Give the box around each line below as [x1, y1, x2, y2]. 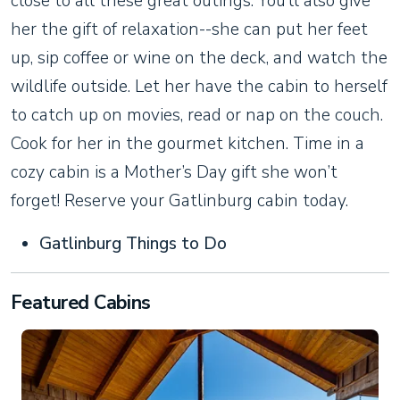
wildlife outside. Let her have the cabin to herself [11, 74, 387, 98]
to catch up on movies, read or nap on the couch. [11, 103, 383, 127]
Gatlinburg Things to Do [39, 231, 227, 255]
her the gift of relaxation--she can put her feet [11, 17, 368, 41]
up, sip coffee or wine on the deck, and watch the [11, 46, 387, 70]
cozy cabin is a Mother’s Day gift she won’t [11, 160, 337, 184]
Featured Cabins [11, 288, 151, 316]
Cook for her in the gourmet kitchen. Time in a [11, 131, 364, 155]
